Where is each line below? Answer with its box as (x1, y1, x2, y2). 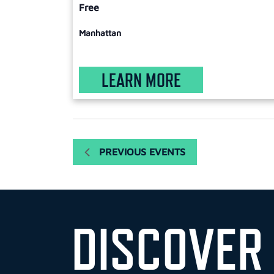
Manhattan (79, 27, 121, 38)
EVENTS (149, 146, 185, 158)
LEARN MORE (101, 68, 181, 91)
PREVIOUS (99, 146, 149, 158)
